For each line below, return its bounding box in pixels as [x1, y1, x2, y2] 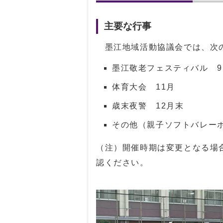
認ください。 [96, 158, 149, 167]
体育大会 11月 [112, 83, 175, 91]
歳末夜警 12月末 [112, 102, 184, 110]
